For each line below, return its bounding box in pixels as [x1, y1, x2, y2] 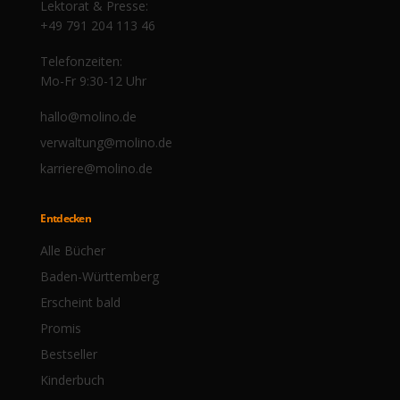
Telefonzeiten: [40, 53, 123, 71]
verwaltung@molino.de [40, 134, 173, 152]
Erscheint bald [40, 294, 121, 312]
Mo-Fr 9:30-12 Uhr [40, 72, 147, 90]
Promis [40, 320, 82, 337]
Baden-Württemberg [40, 268, 160, 286]
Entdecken [40, 211, 91, 227]
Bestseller [40, 346, 98, 363]
